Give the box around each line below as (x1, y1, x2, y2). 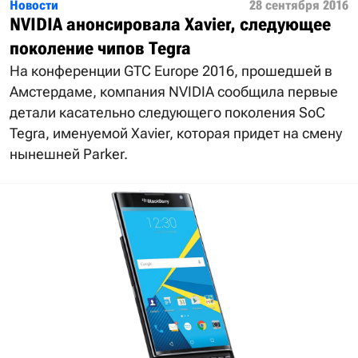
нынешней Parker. (10, 145, 128, 162)
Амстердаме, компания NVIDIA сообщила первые (10, 82, 338, 100)
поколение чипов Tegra (10, 38, 191, 58)
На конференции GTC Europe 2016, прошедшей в (10, 62, 332, 79)
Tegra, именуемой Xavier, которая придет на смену (10, 124, 342, 141)
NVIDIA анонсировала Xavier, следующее (10, 14, 331, 34)
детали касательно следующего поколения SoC (10, 103, 325, 121)
